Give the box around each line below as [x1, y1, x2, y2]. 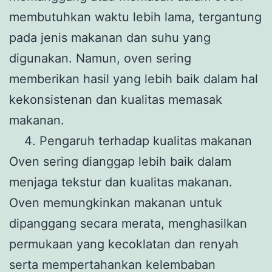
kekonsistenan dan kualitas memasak [9, 92, 222, 107]
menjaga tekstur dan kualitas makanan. [9, 174, 233, 189]
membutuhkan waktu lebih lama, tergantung [9, 9, 262, 24]
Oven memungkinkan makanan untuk [9, 195, 222, 210]
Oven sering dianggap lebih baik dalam [9, 154, 231, 169]
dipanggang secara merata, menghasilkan [9, 216, 247, 231]
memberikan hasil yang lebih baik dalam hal [9, 71, 258, 86]
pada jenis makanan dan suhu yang [9, 30, 211, 45]
